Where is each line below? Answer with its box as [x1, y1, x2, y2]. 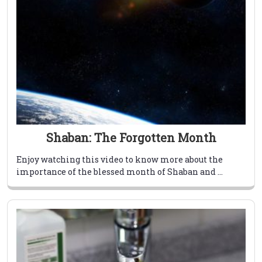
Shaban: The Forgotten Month [46, 130, 216, 146]
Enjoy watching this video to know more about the [16, 154, 223, 166]
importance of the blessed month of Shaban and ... [16, 166, 223, 178]
